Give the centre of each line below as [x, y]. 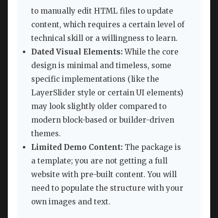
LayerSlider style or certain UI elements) [107, 92]
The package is [152, 147]
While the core [151, 52]
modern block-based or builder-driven [103, 120]
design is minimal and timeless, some [101, 65]
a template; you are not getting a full [99, 161]
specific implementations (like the [95, 79]
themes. [46, 133]
